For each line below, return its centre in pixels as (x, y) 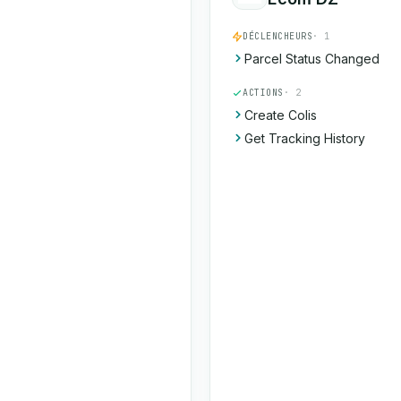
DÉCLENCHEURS (277, 36)
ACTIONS (263, 93)
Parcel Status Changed (312, 59)
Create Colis (281, 115)
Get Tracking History (305, 138)
